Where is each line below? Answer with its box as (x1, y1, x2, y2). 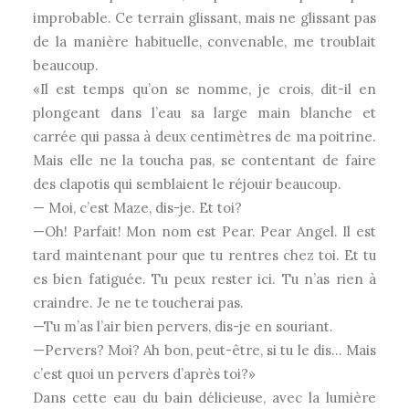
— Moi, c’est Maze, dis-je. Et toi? (33, 199, 242, 216)
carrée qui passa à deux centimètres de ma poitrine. (33, 128, 376, 145)
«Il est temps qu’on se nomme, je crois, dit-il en (33, 80, 376, 98)
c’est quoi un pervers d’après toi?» (33, 365, 256, 383)
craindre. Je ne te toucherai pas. (33, 294, 244, 311)
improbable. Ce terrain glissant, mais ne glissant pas (33, 9, 376, 26)
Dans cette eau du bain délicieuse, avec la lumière (33, 389, 376, 406)
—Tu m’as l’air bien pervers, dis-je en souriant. (33, 318, 333, 335)
